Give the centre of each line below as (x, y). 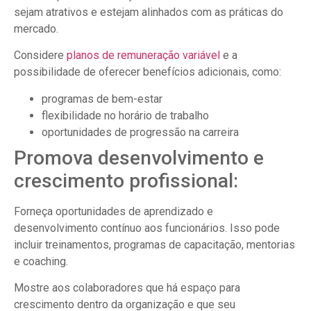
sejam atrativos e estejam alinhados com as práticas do (149, 12)
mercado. (36, 28)
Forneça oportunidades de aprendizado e (114, 211)
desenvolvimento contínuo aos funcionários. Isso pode (147, 228)
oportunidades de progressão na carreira (140, 132)
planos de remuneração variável (145, 56)
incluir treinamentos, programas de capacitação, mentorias (154, 244)
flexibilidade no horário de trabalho (125, 115)
